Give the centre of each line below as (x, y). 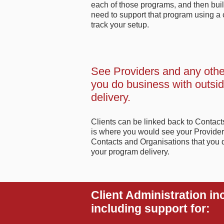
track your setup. (120, 25)
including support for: (150, 208)
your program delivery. (130, 152)
